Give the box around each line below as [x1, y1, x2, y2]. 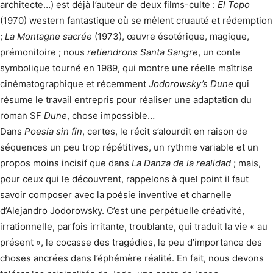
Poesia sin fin [24, 126, 82, 137]
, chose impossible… [67, 110, 155, 121]
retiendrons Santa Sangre [87, 46, 198, 58]
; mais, [233, 157, 261, 169]
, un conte [198, 46, 241, 58]
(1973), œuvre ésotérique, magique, [92, 30, 249, 42]
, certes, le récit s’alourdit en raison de [82, 126, 247, 137]
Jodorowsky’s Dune [149, 78, 233, 90]
